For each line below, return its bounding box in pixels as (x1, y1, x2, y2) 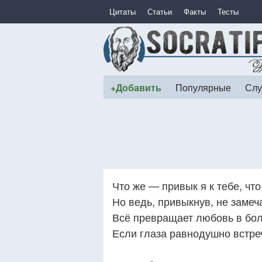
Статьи (147, 6, 172, 17)
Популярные (175, 81, 231, 94)
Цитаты (109, 6, 136, 17)
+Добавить (111, 81, 161, 94)
